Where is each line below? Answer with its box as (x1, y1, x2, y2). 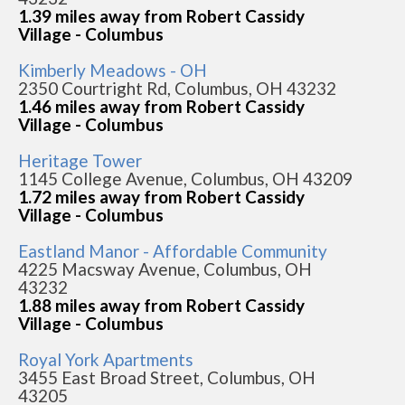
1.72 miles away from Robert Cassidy (18, 186, 305, 207)
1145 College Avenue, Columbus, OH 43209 (18, 168, 353, 189)
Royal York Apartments (18, 349, 193, 370)
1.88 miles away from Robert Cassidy (18, 295, 305, 316)
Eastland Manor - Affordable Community (18, 240, 327, 261)
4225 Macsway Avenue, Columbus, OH (18, 259, 312, 279)
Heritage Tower (18, 150, 142, 171)
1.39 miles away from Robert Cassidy (18, 5, 305, 26)
